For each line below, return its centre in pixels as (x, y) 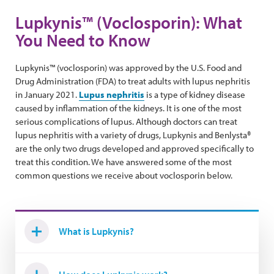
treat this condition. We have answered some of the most (124, 162)
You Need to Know (83, 40)
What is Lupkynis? (96, 231)
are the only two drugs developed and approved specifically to (135, 148)
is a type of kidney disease (195, 94)
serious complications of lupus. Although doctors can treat (126, 121)
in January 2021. (47, 94)
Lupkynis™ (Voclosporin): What (129, 22)
